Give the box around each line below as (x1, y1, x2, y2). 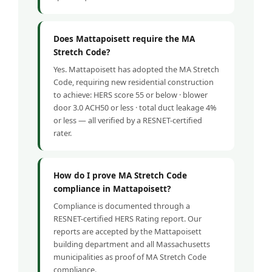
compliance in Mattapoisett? (53, 183, 171, 195)
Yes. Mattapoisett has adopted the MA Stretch (53, 64, 219, 75)
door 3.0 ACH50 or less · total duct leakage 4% (53, 102, 217, 114)
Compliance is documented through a (53, 200, 190, 212)
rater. (53, 127, 72, 139)
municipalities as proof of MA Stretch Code (53, 251, 206, 263)
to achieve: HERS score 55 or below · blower (53, 89, 208, 101)
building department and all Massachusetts (53, 239, 210, 250)
